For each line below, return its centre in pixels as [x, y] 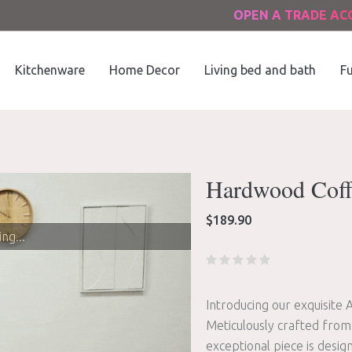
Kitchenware [50, 70]
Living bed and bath [260, 70]
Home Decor [145, 70]
